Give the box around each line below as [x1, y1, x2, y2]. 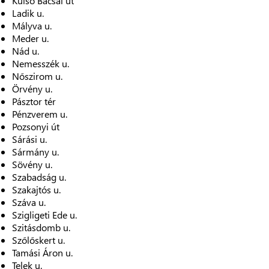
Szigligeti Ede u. [12, 208, 77, 221]
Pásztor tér [12, 95, 56, 107]
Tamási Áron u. [12, 246, 73, 259]
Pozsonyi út [12, 120, 59, 133]
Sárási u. [12, 133, 47, 145]
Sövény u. [12, 158, 52, 171]
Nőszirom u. [12, 70, 62, 82]
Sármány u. [12, 145, 59, 158]
